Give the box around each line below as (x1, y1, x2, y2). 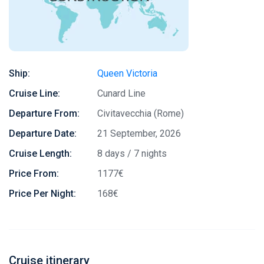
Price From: (9, 168, 59, 179)
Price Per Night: (9, 188, 76, 199)
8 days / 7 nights (97, 148, 167, 159)
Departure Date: (9, 128, 77, 139)
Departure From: (9, 108, 80, 119)
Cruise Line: (9, 88, 60, 99)
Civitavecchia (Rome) (97, 108, 184, 119)
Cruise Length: (9, 148, 72, 159)
